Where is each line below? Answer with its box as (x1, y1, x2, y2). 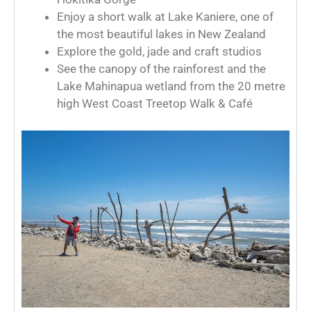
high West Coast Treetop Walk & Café (57, 96, 253, 111)
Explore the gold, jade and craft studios (57, 44, 262, 59)
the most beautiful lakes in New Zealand (57, 27, 266, 42)
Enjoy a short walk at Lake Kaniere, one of (57, 10, 274, 24)
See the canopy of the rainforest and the (57, 62, 266, 76)
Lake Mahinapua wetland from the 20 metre (57, 79, 285, 94)
